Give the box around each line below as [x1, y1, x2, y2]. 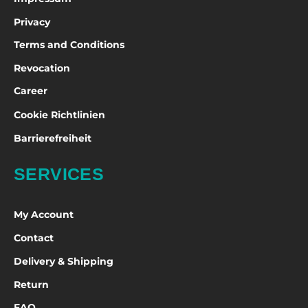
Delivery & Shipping [14, 254, 113, 267]
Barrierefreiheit [14, 131, 91, 144]
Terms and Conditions [14, 38, 124, 52]
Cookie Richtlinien [14, 108, 105, 121]
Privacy [14, 15, 50, 28]
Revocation [14, 62, 70, 75]
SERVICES [14, 164, 104, 184]
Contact [14, 231, 54, 244]
